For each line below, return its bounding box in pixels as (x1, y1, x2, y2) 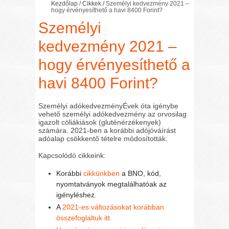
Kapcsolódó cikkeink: (38, 151, 106, 159)
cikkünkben (83, 169, 120, 177)
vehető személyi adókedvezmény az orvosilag (38, 110, 187, 118)
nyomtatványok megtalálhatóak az (56, 179, 167, 188)
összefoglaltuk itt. (56, 213, 112, 222)
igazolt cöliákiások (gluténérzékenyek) (38, 118, 162, 126)
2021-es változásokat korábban (62, 202, 165, 211)
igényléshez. (56, 190, 97, 199)
